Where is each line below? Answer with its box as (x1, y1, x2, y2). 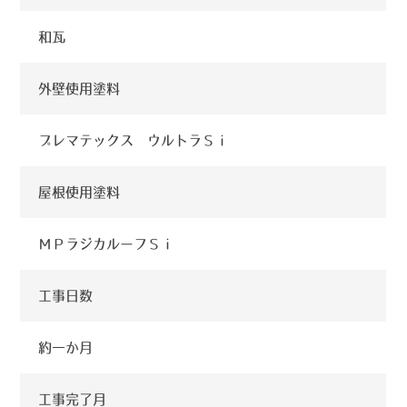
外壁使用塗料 (38, 81, 121, 95)
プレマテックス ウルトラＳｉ (38, 133, 230, 147)
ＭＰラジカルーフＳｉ (38, 236, 175, 251)
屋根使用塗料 (38, 184, 121, 199)
